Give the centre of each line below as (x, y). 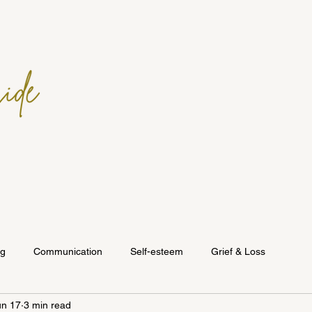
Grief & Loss (238, 251)
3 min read (47, 305)
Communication (68, 251)
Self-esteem (157, 251)
